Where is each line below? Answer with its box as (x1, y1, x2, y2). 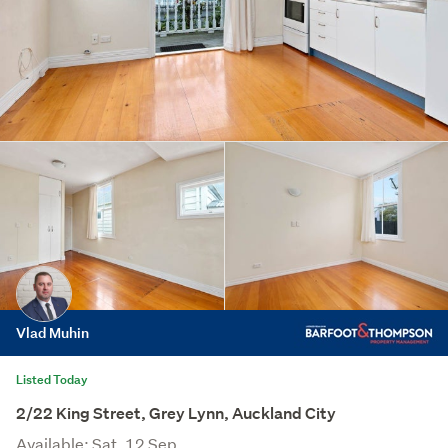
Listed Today (16, 370, 88, 388)
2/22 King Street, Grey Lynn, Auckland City (16, 402, 336, 424)
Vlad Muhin (16, 322, 89, 342)
